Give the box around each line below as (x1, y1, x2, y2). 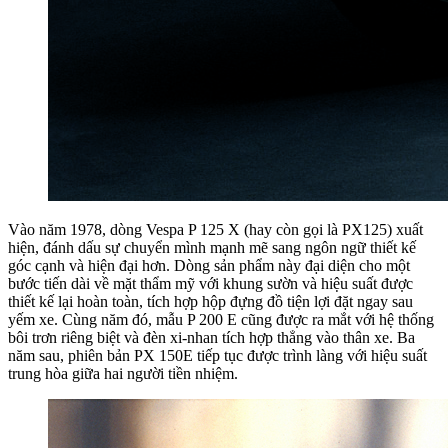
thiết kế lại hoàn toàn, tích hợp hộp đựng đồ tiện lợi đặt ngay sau (8, 293, 413, 311)
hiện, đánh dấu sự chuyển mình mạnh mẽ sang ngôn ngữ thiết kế (8, 239, 416, 257)
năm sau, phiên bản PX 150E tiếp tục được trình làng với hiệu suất (8, 347, 427, 365)
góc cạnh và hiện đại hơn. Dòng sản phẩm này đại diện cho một (8, 257, 410, 275)
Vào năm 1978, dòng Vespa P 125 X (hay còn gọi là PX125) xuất (8, 221, 423, 239)
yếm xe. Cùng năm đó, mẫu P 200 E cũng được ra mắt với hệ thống (8, 311, 434, 329)
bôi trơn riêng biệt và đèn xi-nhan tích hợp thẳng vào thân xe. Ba (8, 329, 415, 347)
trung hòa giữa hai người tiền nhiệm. (8, 365, 238, 383)
